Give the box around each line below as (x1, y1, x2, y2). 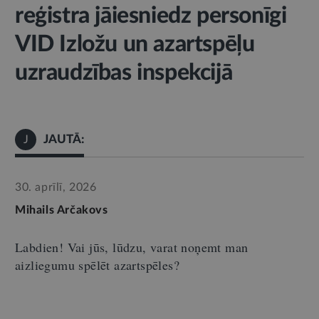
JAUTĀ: (43, 133, 84, 145)
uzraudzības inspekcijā (15, 61, 233, 84)
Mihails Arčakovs (15, 204, 108, 216)
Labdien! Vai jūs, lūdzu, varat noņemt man (15, 239, 249, 256)
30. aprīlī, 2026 (15, 182, 97, 193)
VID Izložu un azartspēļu (15, 33, 255, 56)
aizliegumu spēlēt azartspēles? (15, 256, 179, 273)
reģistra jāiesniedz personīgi (15, 4, 287, 27)
